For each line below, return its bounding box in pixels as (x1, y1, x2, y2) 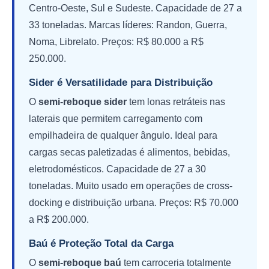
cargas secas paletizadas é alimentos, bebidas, (29, 147, 230, 157)
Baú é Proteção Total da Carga (29, 237, 174, 249)
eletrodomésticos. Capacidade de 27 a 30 (29, 163, 206, 174)
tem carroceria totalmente (121, 257, 231, 268)
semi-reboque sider (38, 96, 127, 107)
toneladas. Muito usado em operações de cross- (29, 180, 232, 191)
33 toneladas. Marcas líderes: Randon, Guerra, (29, 19, 227, 30)
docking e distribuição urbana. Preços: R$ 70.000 (29, 197, 238, 208)
